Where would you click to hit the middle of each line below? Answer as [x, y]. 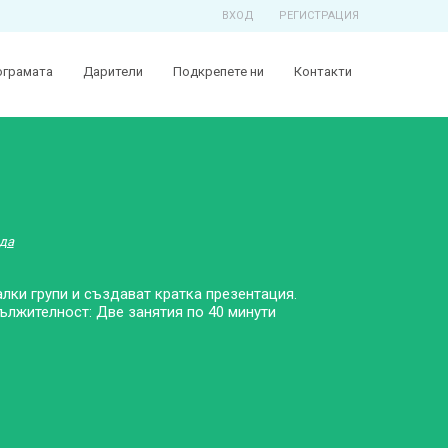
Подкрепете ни [218, 71]
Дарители [113, 71]
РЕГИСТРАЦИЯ [319, 15]
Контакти [323, 71]
